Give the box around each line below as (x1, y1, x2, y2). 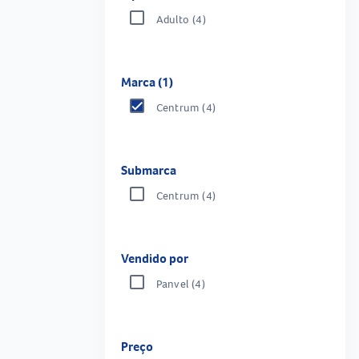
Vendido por (120, 250, 188, 266)
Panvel (155, 276, 188, 291)
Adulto (155, 11, 189, 26)
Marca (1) (120, 74, 173, 90)
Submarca (120, 162, 176, 178)
